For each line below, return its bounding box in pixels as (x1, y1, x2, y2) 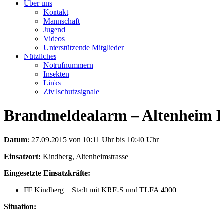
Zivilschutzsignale (43, 87, 99, 96)
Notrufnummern (43, 60, 93, 69)
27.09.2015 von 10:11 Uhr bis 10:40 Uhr (29, 135, 159, 144)
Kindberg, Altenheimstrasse (41, 152, 128, 161)
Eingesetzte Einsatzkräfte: (4, 168, 90, 177)
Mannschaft (43, 16, 80, 25)
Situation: (4, 202, 36, 211)
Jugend (43, 25, 65, 34)
